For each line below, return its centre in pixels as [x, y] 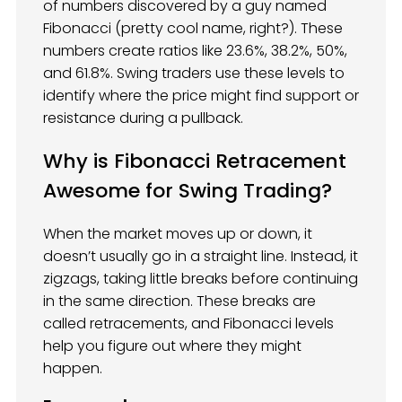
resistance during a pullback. [143, 118]
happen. [73, 368]
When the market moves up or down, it [178, 233]
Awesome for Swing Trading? [188, 191]
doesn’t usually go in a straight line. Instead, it [201, 256]
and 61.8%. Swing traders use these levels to [194, 74]
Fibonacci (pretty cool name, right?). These [193, 29]
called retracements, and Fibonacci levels [188, 323]
